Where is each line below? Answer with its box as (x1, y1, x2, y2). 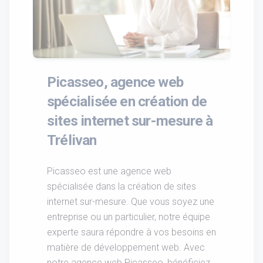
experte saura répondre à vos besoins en (47, 226, 216, 238)
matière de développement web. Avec (47, 241, 205, 253)
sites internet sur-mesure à (47, 112, 213, 129)
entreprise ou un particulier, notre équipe (47, 211, 210, 222)
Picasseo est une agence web (47, 165, 171, 177)
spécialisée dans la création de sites (47, 180, 196, 192)
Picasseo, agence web (47, 73, 183, 90)
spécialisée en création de (47, 92, 207, 110)
